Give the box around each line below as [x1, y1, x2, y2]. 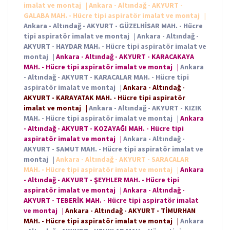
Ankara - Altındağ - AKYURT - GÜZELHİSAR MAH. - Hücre [24, 21, 203, 31]
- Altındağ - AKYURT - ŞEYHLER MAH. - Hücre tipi [24, 175, 179, 185]
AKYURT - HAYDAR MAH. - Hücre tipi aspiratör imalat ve [24, 42, 206, 51]
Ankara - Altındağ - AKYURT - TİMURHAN [65, 206, 196, 216]
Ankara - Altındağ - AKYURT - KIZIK [89, 103, 202, 113]
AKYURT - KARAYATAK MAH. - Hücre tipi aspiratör [24, 93, 185, 103]
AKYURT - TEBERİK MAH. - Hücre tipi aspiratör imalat [24, 196, 199, 205]
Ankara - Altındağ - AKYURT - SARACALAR [56, 155, 189, 164]
